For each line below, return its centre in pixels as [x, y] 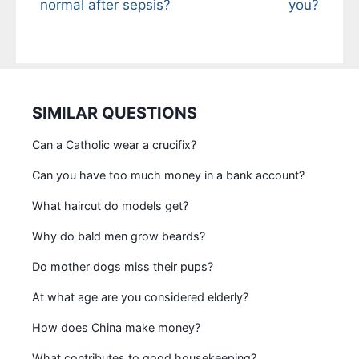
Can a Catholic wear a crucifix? [114, 144]
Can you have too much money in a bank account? [168, 175]
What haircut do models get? [110, 205]
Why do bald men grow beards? [119, 236]
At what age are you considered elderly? [140, 296]
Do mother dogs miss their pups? [123, 266]
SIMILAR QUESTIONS [115, 113]
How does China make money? [116, 327]
